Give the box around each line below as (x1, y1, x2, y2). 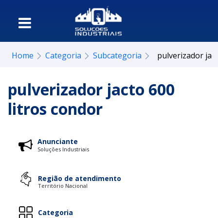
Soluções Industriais (37, 145, 89, 153)
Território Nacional (38, 182, 88, 189)
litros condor (8, 98, 103, 119)
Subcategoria (93, 50, 142, 61)
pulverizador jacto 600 (8, 79, 175, 100)
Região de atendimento (38, 173, 121, 183)
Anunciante (37, 137, 78, 146)
